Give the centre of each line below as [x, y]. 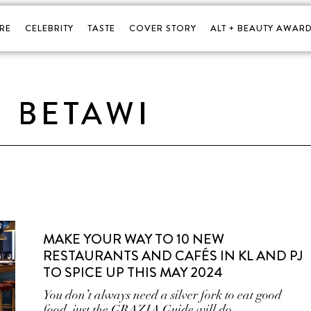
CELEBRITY [49, 28]
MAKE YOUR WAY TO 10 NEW [134, 239]
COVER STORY [162, 28]
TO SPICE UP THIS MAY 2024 [133, 272]
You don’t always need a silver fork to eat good [163, 295]
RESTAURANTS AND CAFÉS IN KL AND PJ [173, 256]
